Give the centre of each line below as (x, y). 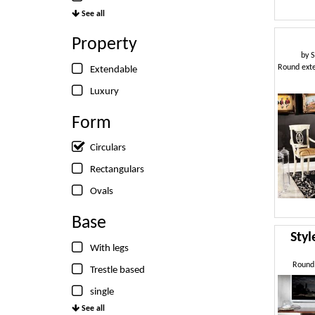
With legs (109, 248)
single (102, 292)
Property (104, 45)
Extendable (114, 70)
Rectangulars (117, 170)
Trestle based (117, 270)
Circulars (108, 148)
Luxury (104, 91)
